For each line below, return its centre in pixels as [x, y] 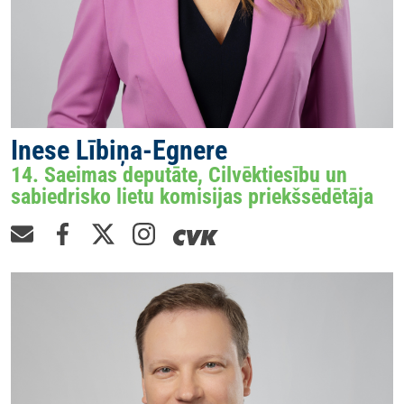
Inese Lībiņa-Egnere [119, 151]
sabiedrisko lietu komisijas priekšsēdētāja [192, 197]
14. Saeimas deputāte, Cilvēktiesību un [179, 175]
